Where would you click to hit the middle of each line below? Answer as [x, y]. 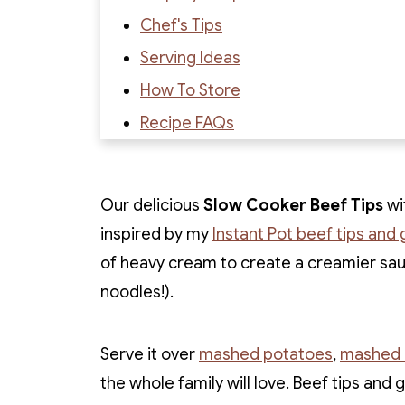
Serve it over [150, 354]
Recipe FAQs [187, 123]
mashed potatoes [266, 354]
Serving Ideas [190, 58]
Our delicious [152, 205]
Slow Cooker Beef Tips [293, 205]
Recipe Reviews [198, 188]
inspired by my [156, 234]
